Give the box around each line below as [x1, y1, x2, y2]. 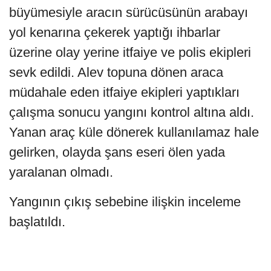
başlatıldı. [9, 214, 65, 230]
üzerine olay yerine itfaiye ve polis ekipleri [9, 45, 251, 60]
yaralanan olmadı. [9, 165, 113, 180]
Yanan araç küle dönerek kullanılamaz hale [9, 125, 259, 140]
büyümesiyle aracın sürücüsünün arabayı [9, 5, 248, 21]
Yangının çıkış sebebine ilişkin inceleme [9, 194, 241, 210]
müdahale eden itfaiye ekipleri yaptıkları [9, 85, 240, 100]
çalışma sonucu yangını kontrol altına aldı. [9, 105, 254, 120]
